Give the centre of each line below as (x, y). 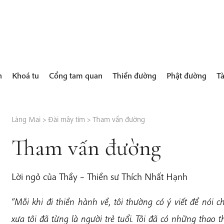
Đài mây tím (66, 119)
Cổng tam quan (76, 75)
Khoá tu (26, 75)
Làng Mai (26, 119)
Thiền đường (135, 75)
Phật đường (187, 75)
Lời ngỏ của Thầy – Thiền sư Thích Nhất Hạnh (99, 177)
